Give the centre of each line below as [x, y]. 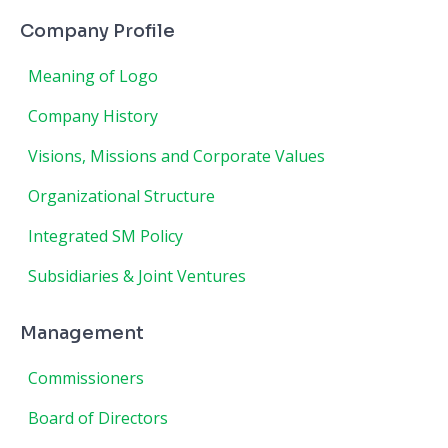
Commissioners [86, 378]
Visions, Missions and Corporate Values [176, 156]
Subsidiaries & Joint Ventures [137, 276]
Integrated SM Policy [105, 236]
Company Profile [97, 31]
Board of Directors [98, 418]
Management [82, 333]
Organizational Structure [121, 196]
